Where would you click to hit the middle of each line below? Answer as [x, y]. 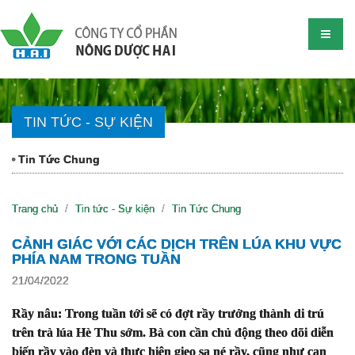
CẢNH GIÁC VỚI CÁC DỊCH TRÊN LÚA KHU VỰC [177, 244]
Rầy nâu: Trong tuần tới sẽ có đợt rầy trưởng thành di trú [168, 313]
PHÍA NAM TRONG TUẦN [96, 259]
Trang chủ [35, 209]
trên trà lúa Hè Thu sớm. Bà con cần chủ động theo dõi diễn [173, 332]
